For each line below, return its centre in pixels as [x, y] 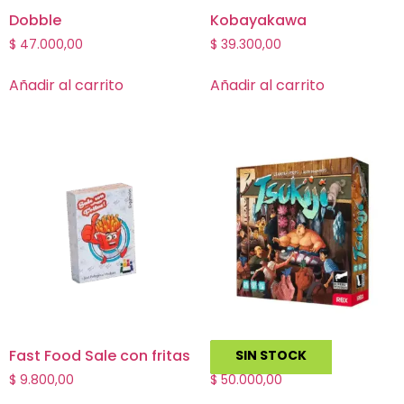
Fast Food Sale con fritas [100, 355]
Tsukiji [232, 355]
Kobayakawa [258, 21]
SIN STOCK [271, 355]
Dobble [35, 21]
